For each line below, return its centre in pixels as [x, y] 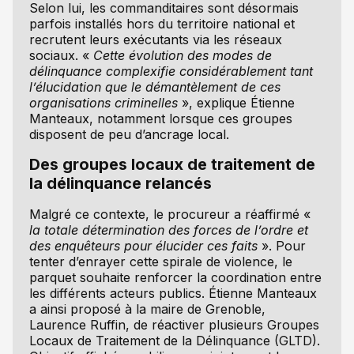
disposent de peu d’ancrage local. [129, 134]
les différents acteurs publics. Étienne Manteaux [173, 293]
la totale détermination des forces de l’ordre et [168, 230]
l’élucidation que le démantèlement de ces [154, 87]
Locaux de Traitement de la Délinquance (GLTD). [174, 340]
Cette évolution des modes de [182, 55]
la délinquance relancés [120, 184]
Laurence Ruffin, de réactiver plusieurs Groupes [174, 324]
